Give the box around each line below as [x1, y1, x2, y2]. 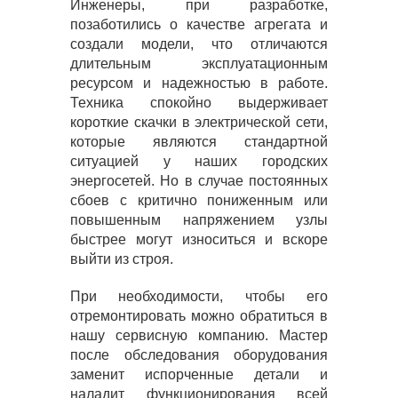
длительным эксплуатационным [70, 56, 328, 71]
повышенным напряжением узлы [70, 212, 328, 227]
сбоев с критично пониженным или [70, 193, 328, 208]
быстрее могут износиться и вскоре [70, 232, 328, 247]
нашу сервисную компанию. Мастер [70, 328, 328, 343]
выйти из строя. [70, 251, 173, 267]
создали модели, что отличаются [70, 36, 328, 52]
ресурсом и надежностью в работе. [70, 76, 328, 91]
